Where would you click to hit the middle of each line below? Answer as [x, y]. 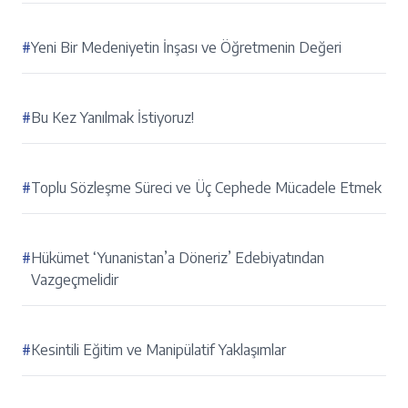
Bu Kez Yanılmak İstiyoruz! [112, 118]
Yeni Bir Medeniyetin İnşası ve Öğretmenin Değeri [186, 48]
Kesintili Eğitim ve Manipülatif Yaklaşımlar [158, 350]
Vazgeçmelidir [75, 280]
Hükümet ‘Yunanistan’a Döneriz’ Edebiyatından [178, 258]
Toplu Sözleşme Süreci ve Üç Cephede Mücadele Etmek [206, 188]
